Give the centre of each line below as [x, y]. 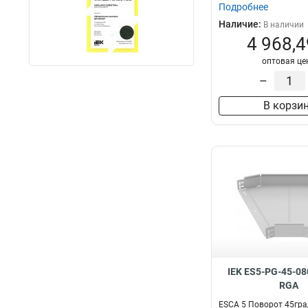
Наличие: [241, 24]
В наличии [284, 25]
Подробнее [243, 7]
